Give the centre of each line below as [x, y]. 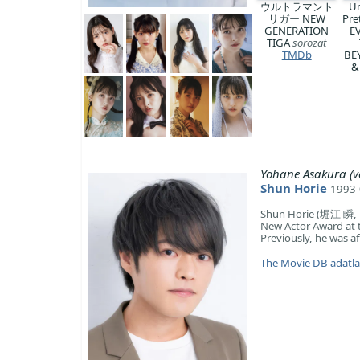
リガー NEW [297, 18]
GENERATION [297, 30]
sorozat [310, 42]
